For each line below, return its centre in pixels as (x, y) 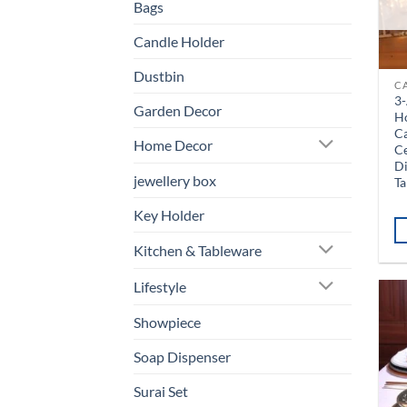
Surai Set (161, 391)
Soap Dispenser (182, 356)
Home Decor (173, 145)
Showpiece (167, 322)
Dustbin (159, 75)
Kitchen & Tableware (198, 251)
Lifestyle (160, 287)
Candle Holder (179, 41)
